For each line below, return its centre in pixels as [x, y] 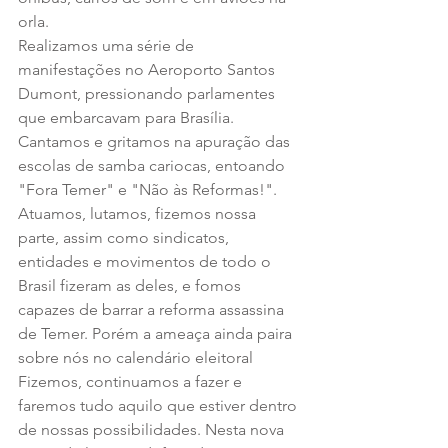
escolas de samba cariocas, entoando [153, 165]
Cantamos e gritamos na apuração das [156, 141]
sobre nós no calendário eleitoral [139, 357]
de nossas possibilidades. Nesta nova [153, 429]
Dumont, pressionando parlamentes [148, 93]
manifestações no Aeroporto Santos [148, 69]
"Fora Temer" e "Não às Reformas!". [147, 189]
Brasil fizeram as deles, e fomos [131, 285]
